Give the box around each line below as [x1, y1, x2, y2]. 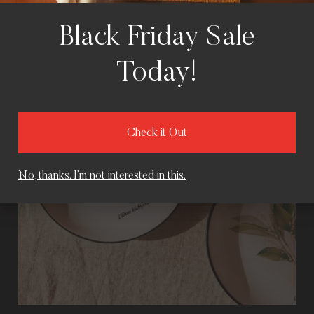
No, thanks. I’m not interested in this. [18, 170, 186, 182]
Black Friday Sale [59, 24, 255, 53]
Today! [116, 60, 198, 88]
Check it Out [127, 127, 187, 139]
